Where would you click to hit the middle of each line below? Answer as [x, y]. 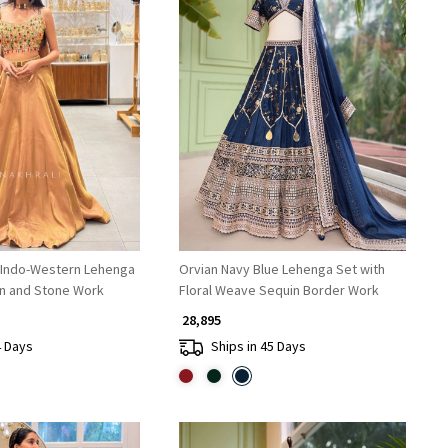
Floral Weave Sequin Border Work [278, 289]
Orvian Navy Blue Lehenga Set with [281, 268]
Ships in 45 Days [258, 346]
